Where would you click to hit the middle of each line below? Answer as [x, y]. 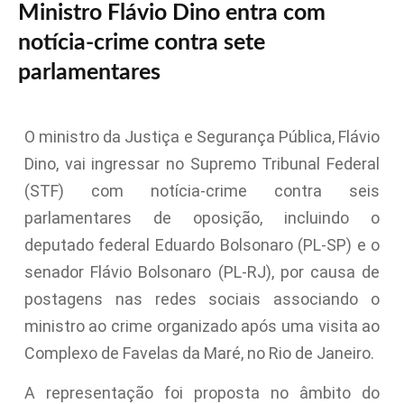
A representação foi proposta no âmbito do [202, 392]
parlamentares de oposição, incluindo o [202, 217]
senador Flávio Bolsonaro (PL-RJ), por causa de [202, 271]
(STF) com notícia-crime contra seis [202, 190]
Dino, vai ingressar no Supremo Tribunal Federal [202, 163]
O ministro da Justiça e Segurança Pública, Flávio [202, 136]
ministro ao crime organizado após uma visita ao [202, 326]
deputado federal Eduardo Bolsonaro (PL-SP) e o [202, 244]
